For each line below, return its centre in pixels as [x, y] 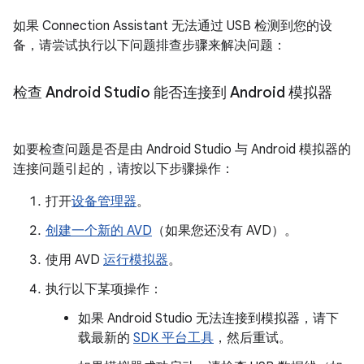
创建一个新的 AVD [99, 231]
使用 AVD [74, 260]
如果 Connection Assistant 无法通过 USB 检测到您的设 [173, 26]
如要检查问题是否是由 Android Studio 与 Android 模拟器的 [182, 150]
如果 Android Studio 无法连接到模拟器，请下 [208, 319]
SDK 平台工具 [173, 338]
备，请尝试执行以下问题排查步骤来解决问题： [149, 46]
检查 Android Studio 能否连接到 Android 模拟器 [173, 93]
